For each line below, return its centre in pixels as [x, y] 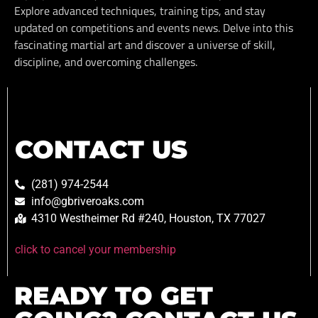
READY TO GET [114, 295]
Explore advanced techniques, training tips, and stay [140, 11]
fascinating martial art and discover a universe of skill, [145, 45]
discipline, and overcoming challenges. [106, 62]
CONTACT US [101, 150]
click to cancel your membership [95, 250]
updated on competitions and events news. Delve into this [154, 28]
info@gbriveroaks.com [87, 202]
